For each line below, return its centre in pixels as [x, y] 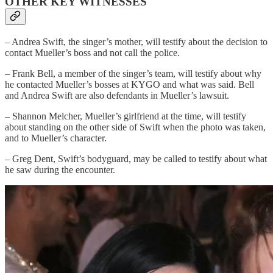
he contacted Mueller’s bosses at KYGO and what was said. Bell [129, 84]
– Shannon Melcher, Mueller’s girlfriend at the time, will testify [126, 116]
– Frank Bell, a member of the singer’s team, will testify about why [133, 73]
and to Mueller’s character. [56, 138]
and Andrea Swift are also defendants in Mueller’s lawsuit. [117, 95]
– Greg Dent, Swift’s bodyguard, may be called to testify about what [136, 158]
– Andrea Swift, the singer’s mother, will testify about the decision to [136, 41]
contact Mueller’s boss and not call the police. [92, 52]
